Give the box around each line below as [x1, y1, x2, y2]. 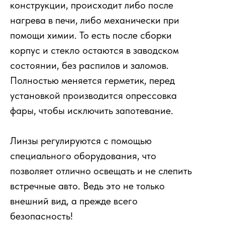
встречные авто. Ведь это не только [10, 180, 165, 192]
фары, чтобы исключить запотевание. [10, 104, 173, 117]
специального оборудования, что [10, 150, 156, 162]
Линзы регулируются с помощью [10, 135, 152, 147]
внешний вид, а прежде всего [10, 195, 138, 207]
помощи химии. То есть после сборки [10, 29, 172, 41]
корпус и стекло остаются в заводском [10, 44, 179, 56]
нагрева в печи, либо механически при [10, 14, 179, 26]
